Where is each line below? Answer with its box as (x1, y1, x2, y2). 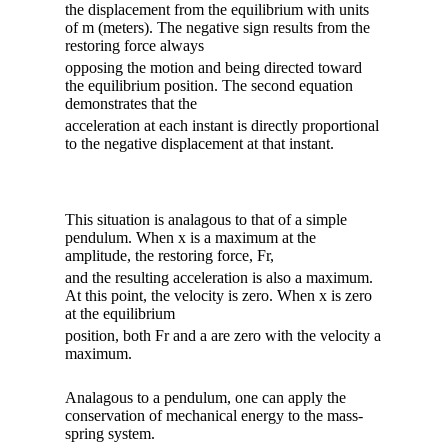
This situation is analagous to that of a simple (65, 210, 347, 228)
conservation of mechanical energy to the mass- (65, 406, 363, 424)
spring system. (65, 424, 155, 442)
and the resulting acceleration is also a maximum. (65, 268, 373, 286)
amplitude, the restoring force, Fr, (65, 246, 274, 264)
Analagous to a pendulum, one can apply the (65, 388, 346, 406)
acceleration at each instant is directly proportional (65, 116, 379, 134)
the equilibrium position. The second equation (65, 76, 353, 94)
